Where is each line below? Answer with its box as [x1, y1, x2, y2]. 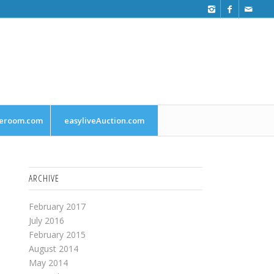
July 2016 [28, 215, 64, 226]
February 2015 [28, 229, 86, 240]
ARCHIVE [28, 172, 59, 185]
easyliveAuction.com [64, 115, 145, 126]
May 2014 [28, 257, 68, 268]
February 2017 [28, 201, 86, 212]
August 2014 [28, 243, 78, 254]
